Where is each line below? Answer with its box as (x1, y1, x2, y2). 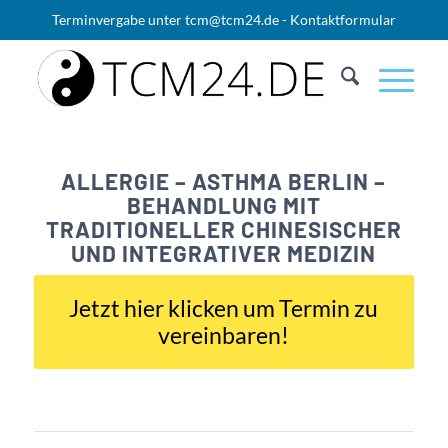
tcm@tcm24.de (184, 11, 279, 28)
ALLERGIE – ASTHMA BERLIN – (61, 168, 387, 194)
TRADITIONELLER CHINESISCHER (45, 216, 402, 242)
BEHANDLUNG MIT (126, 192, 321, 218)
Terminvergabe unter (51, 11, 185, 28)
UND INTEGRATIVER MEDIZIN (71, 240, 377, 266)
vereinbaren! (158, 322, 290, 349)
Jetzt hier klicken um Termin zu (69, 295, 379, 322)
